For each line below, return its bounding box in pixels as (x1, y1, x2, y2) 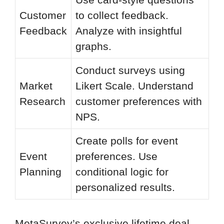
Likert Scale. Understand (75, 80, 193, 92)
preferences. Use (75, 150, 157, 162)
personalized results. (75, 181, 175, 193)
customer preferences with (75, 95, 202, 107)
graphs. (75, 40, 111, 52)
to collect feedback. (75, 9, 168, 21)
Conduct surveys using (75, 64, 185, 76)
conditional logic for (75, 166, 168, 178)
